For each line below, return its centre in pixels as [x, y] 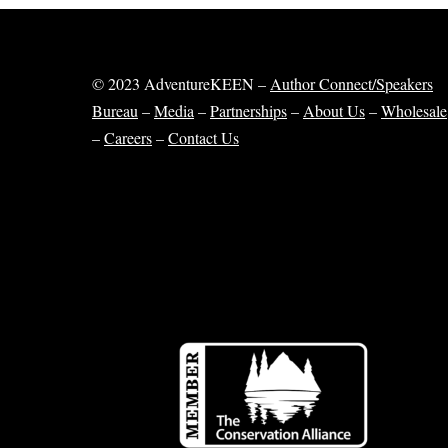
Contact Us [203, 137]
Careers [128, 137]
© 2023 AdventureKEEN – [181, 83]
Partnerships [248, 110]
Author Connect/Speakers [351, 83]
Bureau [115, 110]
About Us [334, 110]
